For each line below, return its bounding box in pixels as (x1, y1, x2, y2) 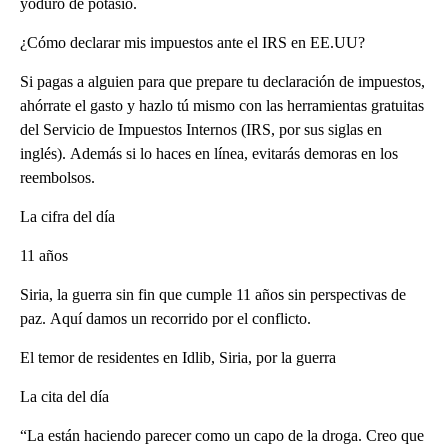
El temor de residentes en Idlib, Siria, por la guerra (20, 349, 336, 367)
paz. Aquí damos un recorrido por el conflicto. (20, 310, 311, 328)
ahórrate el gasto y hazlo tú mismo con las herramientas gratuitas (20, 97, 424, 115)
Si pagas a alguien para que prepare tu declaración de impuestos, (20, 73, 425, 91)
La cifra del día (20, 208, 115, 226)
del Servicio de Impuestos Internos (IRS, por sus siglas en (20, 121, 382, 139)
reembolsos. (20, 169, 95, 187)
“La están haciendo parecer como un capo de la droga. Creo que (20, 427, 424, 445)
